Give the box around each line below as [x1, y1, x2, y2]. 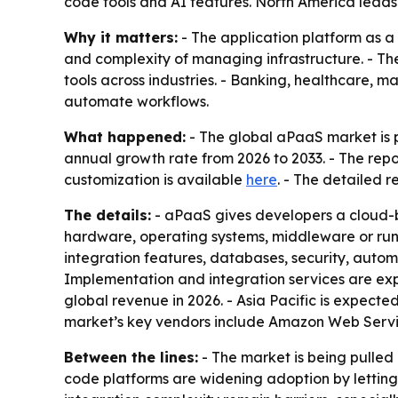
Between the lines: [64, 348, 198, 367]
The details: [64, 206, 151, 225]
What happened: [64, 128, 186, 147]
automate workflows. [64, 92, 209, 111]
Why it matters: [64, 28, 178, 47]
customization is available [64, 171, 246, 189]
